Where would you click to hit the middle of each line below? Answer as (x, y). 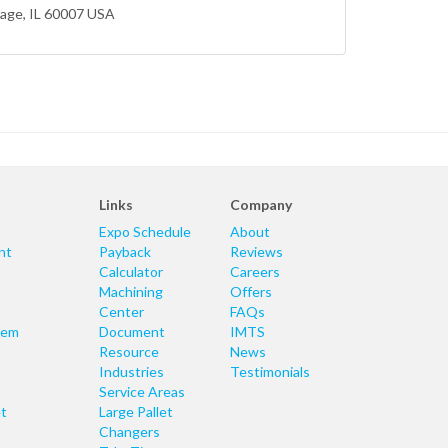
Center (121, 312)
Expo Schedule (144, 232)
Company (260, 205)
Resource (128, 352)
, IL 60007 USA (69, 14)
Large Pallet (135, 412)
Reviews (256, 252)
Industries (131, 372)
